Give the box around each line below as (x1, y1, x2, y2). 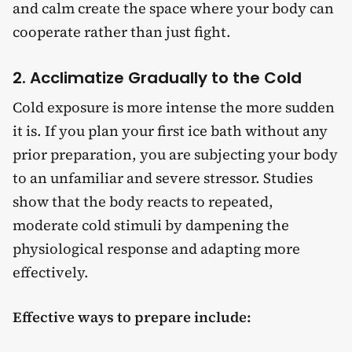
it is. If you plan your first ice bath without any (13, 120, 328, 141)
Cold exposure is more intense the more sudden (13, 97, 335, 117)
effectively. (13, 262, 89, 282)
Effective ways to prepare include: (13, 307, 251, 328)
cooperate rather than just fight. (13, 21, 231, 42)
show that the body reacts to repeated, (13, 191, 273, 211)
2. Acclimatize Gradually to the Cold (13, 66, 302, 89)
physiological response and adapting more (13, 238, 300, 258)
